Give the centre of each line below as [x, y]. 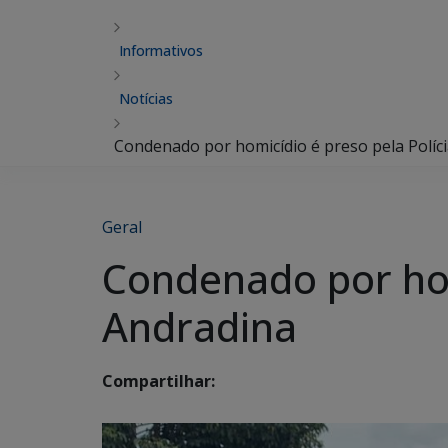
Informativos [161, 50]
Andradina [199, 326]
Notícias [146, 98]
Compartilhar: [158, 381]
